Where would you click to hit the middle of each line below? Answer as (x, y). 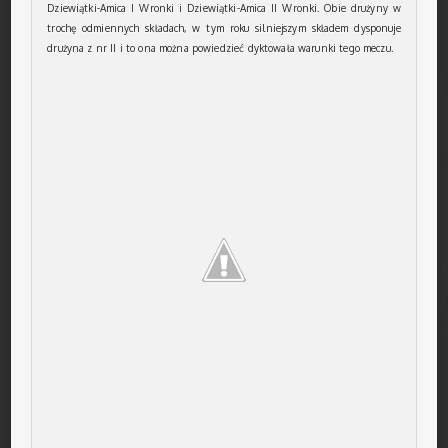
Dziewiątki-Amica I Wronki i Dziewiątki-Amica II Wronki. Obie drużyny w (224, 8)
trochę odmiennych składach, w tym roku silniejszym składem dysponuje (224, 28)
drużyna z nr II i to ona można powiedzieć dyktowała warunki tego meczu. (220, 48)
